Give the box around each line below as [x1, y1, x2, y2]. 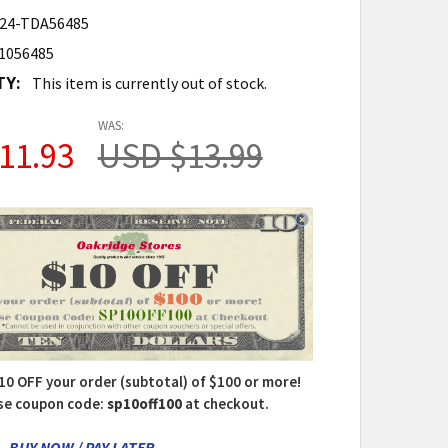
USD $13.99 [97, 134, 263, 179]
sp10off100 [107, 394, 183, 414]
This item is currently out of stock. [31, 73, 267, 94]
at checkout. [182, 394, 270, 414]
